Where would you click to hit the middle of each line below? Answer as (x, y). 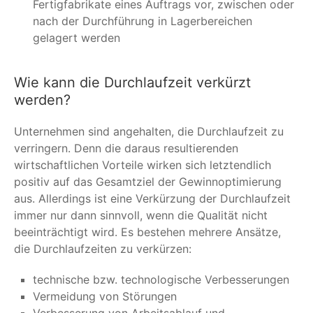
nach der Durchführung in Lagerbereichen (143, 21)
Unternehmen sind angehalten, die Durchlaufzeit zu (149, 131)
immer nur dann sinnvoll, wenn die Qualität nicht (141, 215)
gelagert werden (77, 37)
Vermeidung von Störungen (105, 296)
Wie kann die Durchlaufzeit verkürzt (132, 82)
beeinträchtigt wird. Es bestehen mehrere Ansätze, (147, 232)
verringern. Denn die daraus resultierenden (126, 148)
